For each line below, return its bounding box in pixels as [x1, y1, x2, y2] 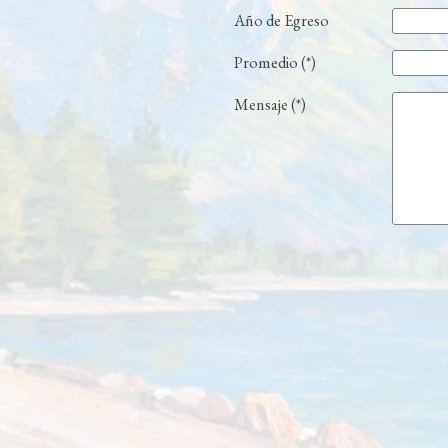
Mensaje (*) [234, 94, 306, 115]
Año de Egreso [234, 10, 329, 31]
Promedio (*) [234, 52, 316, 73]
